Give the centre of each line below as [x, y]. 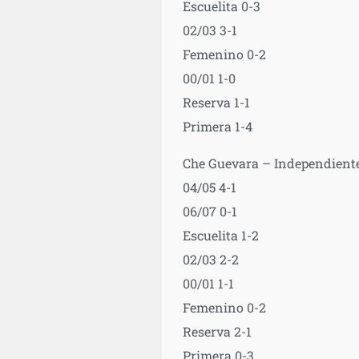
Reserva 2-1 [217, 331]
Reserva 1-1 [216, 102]
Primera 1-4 [217, 126]
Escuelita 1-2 [220, 235]
